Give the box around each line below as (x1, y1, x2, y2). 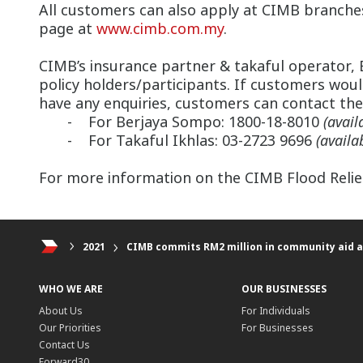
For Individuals (241, 304, 310, 318)
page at (39, 19, 96, 38)
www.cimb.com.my (96, 19, 224, 38)
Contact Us (39, 338, 90, 352)
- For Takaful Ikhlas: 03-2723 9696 (39, 130, 316, 150)
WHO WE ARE (39, 282, 103, 297)
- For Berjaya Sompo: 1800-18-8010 (39, 112, 323, 131)
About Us (39, 304, 83, 318)
